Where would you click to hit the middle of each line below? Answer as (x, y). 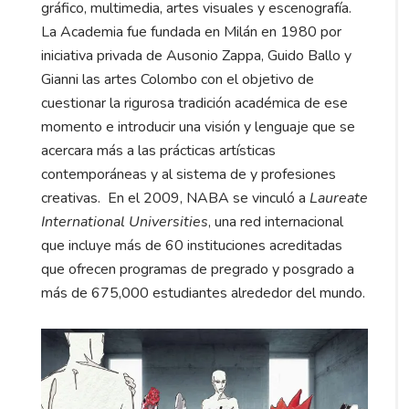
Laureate (339, 198)
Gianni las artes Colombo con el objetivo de (178, 79)
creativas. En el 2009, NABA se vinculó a (175, 198)
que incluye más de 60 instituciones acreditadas (192, 245)
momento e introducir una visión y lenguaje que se (198, 126)
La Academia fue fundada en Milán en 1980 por (191, 31)
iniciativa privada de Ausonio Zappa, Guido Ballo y (196, 55)
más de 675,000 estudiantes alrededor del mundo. (203, 293)
